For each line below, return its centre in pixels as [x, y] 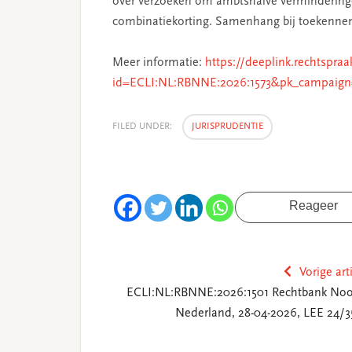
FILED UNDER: [143, 126]
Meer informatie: [159, 63]
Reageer [313, 205]
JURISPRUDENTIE [227, 126]
